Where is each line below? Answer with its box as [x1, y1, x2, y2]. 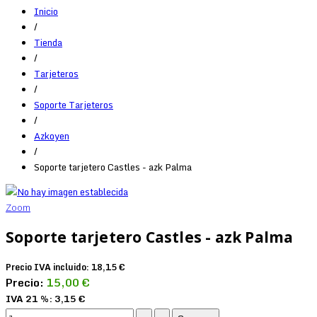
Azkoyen [34, 127, 69, 144]
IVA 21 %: [6, 290, 54, 306]
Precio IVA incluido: [6, 260, 91, 274]
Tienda [34, 34, 62, 50]
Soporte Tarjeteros [34, 96, 113, 113]
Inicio [34, 3, 58, 19]
